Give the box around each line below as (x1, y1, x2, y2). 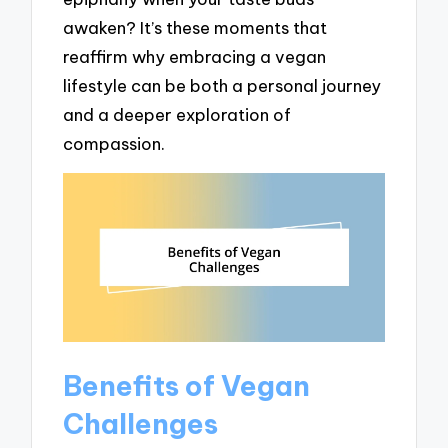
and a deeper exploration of (63, 103, 292, 125)
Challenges (63, 405, 219, 441)
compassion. (63, 132, 166, 154)
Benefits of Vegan (63, 367, 311, 403)
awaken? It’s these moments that (63, 16, 328, 38)
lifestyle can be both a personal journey (63, 74, 382, 96)
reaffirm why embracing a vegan (63, 45, 327, 67)
